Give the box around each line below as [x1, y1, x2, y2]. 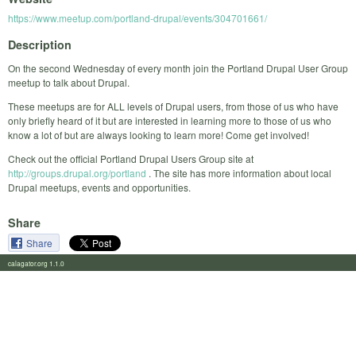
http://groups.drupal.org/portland [8, 165, 146, 180]
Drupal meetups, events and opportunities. [8, 180, 191, 194]
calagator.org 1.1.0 [8, 257, 74, 268]
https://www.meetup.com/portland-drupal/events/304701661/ [8, 11, 267, 25]
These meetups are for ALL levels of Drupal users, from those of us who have [8, 99, 339, 113]
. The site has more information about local [146, 165, 331, 180]
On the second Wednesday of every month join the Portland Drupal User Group [8, 60, 348, 75]
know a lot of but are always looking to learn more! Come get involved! [8, 127, 309, 141]
